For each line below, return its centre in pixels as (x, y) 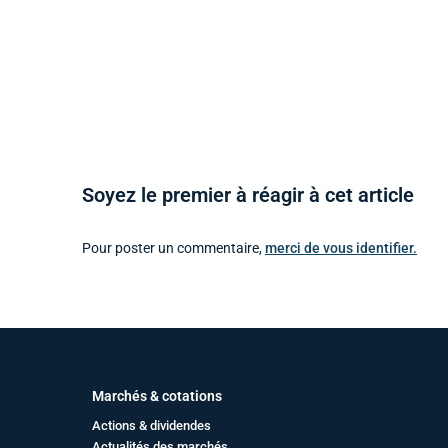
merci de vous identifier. (341, 247)
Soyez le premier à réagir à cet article (248, 195)
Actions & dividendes (151, 425)
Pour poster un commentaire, (173, 247)
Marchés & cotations (157, 396)
